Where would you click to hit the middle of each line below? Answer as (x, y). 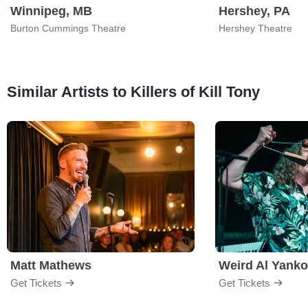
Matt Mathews (51, 265)
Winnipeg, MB (51, 11)
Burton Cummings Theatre (68, 28)
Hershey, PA (254, 11)
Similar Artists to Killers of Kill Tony (133, 91)
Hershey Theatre (255, 28)
